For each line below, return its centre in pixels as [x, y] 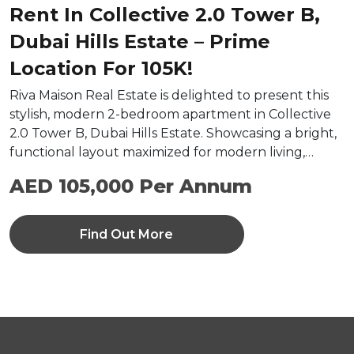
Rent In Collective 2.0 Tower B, [165, 15]
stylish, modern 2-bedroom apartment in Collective [170, 115]
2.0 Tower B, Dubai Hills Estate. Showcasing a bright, [173, 134]
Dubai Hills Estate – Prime [140, 42]
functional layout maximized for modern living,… [162, 153]
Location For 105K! [101, 69]
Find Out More [127, 235]
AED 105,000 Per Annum [131, 186]
